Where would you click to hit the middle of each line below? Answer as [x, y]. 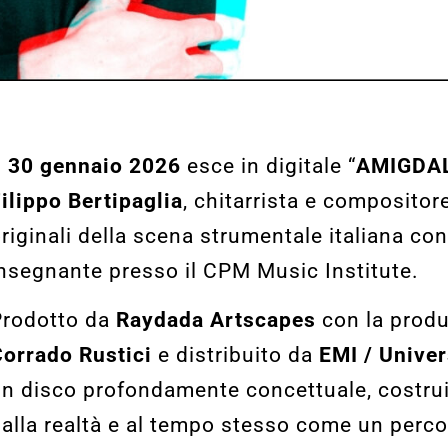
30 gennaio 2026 [94, 165]
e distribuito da [235, 355]
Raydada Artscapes [215, 320]
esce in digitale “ [268, 165]
